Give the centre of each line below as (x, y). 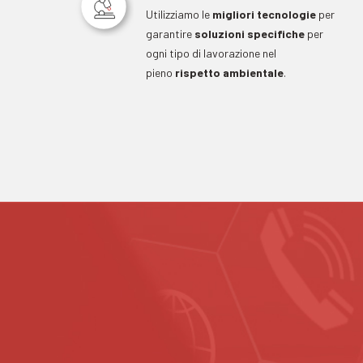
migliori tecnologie (265, 14)
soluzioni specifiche (250, 33)
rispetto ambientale (230, 72)
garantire (171, 33)
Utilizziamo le (179, 14)
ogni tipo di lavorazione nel (211, 53)
